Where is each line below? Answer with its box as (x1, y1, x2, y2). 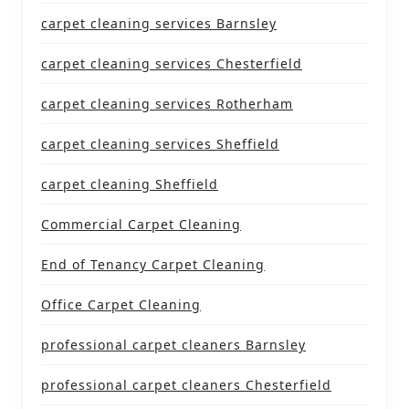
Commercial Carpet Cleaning (41, 215, 241, 233)
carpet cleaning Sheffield (41, 174, 218, 193)
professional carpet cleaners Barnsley (41, 335, 306, 353)
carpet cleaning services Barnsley (41, 14, 277, 32)
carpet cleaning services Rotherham (41, 94, 293, 112)
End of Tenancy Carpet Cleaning (41, 255, 265, 273)
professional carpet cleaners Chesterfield (41, 375, 331, 393)
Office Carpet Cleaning (41, 295, 201, 313)
